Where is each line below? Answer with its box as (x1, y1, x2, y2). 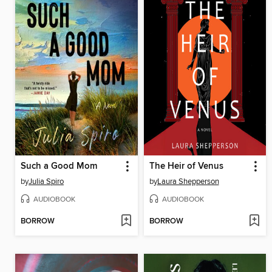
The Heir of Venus (149, 160, 223, 172)
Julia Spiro (29, 176, 64, 186)
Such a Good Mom (21, 160, 97, 172)
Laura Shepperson (157, 176, 219, 186)
